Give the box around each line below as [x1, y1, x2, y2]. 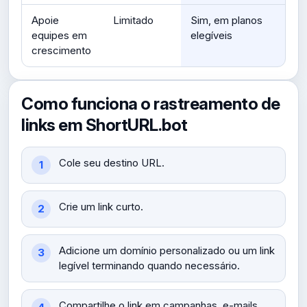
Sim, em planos [191, 14, 262, 27]
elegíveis [191, 29, 232, 42]
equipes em [32, 29, 87, 42]
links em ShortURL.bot [21, 114, 188, 135]
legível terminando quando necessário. [59, 259, 240, 272]
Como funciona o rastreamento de [21, 93, 280, 114]
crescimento [32, 44, 91, 57]
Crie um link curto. [59, 200, 143, 213]
